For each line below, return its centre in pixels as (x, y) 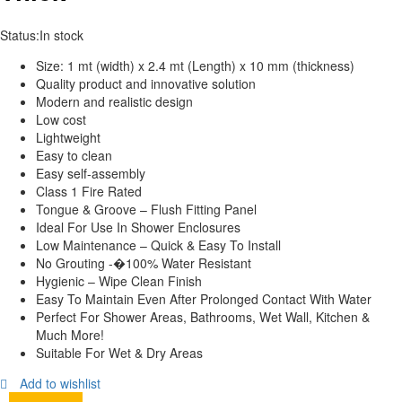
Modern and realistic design (114, 101)
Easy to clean (74, 155)
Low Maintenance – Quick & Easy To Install (158, 245)
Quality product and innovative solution (146, 83)
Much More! (70, 335)
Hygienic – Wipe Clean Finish (119, 281)
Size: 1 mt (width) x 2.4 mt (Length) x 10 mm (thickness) (195, 66)
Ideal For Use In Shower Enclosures (138, 227)
